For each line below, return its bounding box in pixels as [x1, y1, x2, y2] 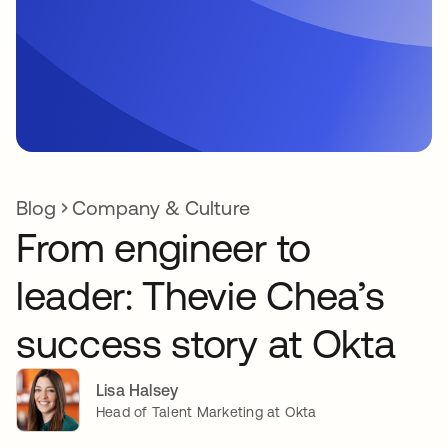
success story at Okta [16, 321, 396, 366]
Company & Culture [72, 196, 250, 219]
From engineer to [16, 225, 311, 270]
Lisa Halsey [96, 380, 179, 399]
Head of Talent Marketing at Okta [96, 403, 317, 420]
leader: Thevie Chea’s [16, 273, 385, 318]
